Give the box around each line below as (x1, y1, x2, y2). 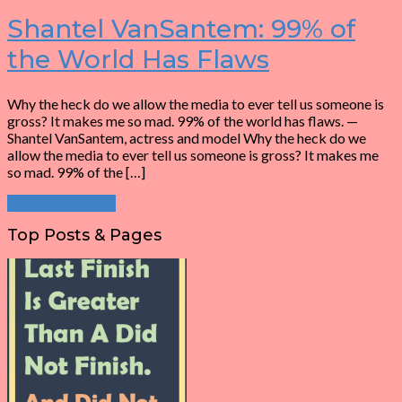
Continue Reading (7, 195, 116, 213)
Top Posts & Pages (7, 225, 162, 246)
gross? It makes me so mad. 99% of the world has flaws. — (7, 112, 358, 130)
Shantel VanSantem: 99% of (7, 13, 355, 44)
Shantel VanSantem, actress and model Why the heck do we (7, 129, 366, 147)
